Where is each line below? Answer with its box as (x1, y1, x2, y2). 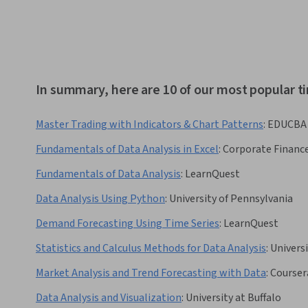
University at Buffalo (186, 290, 281, 306)
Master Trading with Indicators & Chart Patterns (36, 117, 263, 133)
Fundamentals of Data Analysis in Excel (36, 142, 219, 157)
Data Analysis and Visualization (36, 290, 181, 306)
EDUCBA (267, 117, 307, 133)
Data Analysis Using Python (36, 191, 165, 207)
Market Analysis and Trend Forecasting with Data (36, 265, 266, 281)
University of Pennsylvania (169, 191, 293, 207)
